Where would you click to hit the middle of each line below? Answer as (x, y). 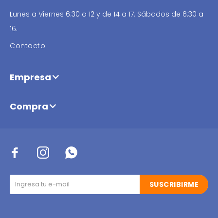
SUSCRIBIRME (174, 184)
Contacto (27, 46)
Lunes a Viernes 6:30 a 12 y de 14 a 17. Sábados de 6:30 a (107, 14)
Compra (29, 106)
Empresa (30, 77)
